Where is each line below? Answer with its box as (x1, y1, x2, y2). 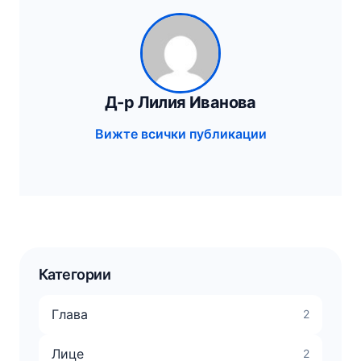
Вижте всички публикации (94, 125, 267, 142)
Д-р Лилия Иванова (105, 92, 256, 112)
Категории (39, 265, 111, 283)
